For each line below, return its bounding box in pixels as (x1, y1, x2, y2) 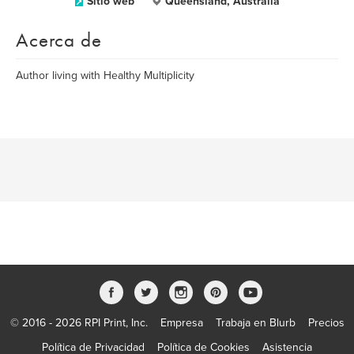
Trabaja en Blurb (215, 316, 296, 330)
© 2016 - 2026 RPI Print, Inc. (9, 316, 148, 330)
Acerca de (16, 27, 102, 53)
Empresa (160, 316, 203, 330)
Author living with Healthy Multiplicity (16, 69, 194, 82)
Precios (307, 316, 345, 330)
